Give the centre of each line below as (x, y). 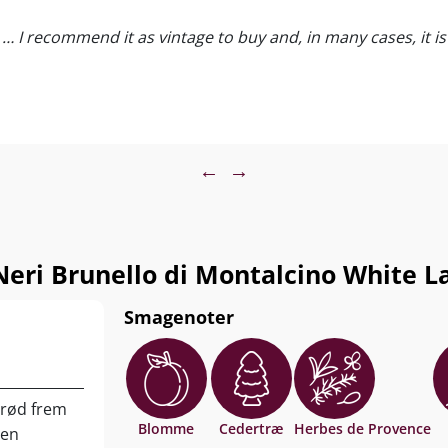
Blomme (166, 428)
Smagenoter (178, 317)
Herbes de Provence (362, 428)
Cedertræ (251, 428)
